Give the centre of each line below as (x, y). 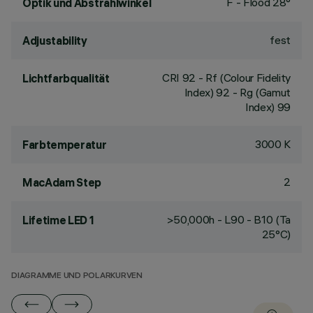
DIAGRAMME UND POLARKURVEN (77, 276)
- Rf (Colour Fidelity (243, 78)
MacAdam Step (62, 182)
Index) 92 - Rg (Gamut (237, 92)
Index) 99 (268, 107)
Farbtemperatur (65, 145)
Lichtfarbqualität (66, 78)
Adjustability (55, 41)
